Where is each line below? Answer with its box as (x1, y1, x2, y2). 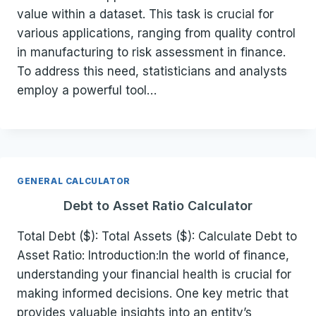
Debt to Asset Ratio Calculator (63, 198, 253, 214)
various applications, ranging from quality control (17, 26, 296, 41)
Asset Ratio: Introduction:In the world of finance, (17, 248, 289, 263)
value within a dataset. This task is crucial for (17, 7, 274, 22)
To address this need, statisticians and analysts (17, 64, 287, 79)
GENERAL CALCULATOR (17, 176, 130, 187)
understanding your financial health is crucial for (17, 267, 291, 282)
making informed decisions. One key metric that (17, 286, 288, 301)
